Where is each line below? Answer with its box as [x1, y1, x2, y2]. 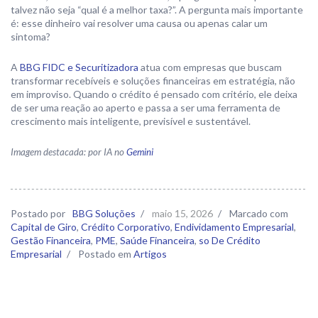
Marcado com [229, 207, 288, 219]
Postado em [78, 248, 131, 260]
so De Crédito [199, 234, 261, 246]
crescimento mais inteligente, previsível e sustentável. [11, 115, 251, 127]
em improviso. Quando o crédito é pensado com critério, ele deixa [11, 88, 297, 100]
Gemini [126, 146, 153, 158]
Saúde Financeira [120, 234, 194, 246]
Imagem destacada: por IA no [11, 146, 126, 158]
